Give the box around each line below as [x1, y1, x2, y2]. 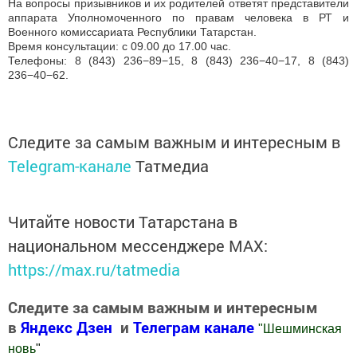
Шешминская [263, 322, 342, 336]
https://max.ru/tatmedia [8, 259, 180, 280]
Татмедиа [135, 155, 209, 177]
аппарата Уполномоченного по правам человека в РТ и [8, 11, 349, 25]
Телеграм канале [133, 317, 258, 338]
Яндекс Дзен [21, 317, 112, 338]
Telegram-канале [8, 155, 131, 177]
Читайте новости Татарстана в [8, 211, 237, 233]
